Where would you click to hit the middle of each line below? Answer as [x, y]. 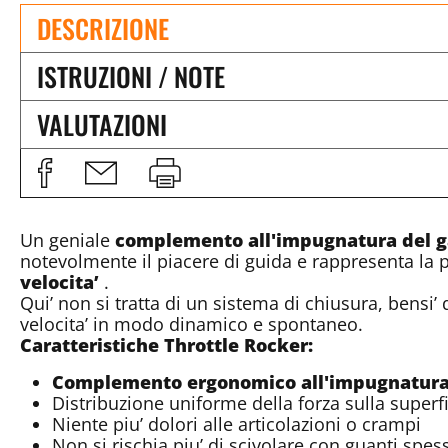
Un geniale [67, 239]
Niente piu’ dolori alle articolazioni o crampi [236, 423]
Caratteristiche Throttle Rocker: [166, 344]
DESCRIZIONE [103, 28]
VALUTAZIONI [102, 124]
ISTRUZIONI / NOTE [131, 76]
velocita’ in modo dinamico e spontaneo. [191, 323]
